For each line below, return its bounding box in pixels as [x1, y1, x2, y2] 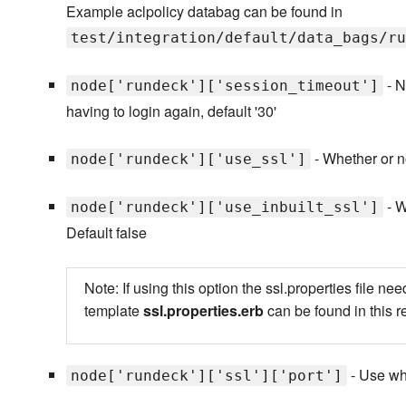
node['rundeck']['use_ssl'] [70, 150, 306, 169]
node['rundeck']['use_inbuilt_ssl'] [70, 198, 379, 217]
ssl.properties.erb [142, 300, 264, 322]
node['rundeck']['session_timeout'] [70, 77, 379, 95]
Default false [65, 222, 147, 244]
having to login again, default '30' [65, 101, 276, 122]
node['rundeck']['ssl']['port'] [70, 367, 343, 385]
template [83, 300, 143, 322]
